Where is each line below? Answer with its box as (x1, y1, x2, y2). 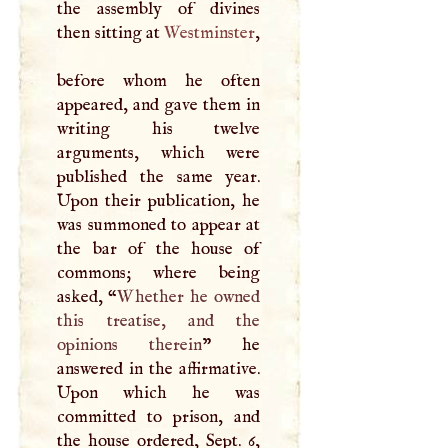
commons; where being (57, 261, 261, 284)
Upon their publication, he (57, 189, 261, 212)
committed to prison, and (57, 405, 261, 428)
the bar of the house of (57, 237, 261, 260)
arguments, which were (57, 141, 261, 164)
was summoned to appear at (57, 213, 261, 236)
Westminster (164, 21, 256, 44)
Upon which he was (57, 381, 261, 404)
